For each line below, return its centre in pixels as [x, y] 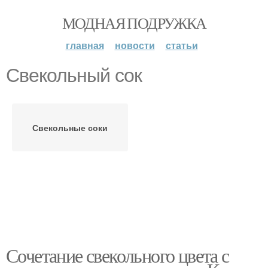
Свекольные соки [70, 127]
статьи [182, 45]
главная [85, 45]
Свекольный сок [74, 75]
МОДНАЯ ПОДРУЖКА [134, 23]
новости [135, 45]
